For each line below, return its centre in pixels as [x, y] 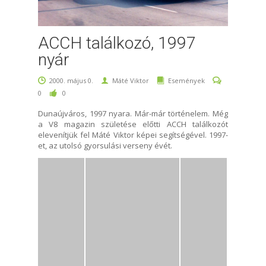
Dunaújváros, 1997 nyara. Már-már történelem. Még [133, 113]
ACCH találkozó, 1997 [117, 43]
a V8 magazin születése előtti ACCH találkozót [133, 124]
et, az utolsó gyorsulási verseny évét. [105, 145]
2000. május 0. [72, 80]
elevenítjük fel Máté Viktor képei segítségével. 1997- [133, 134]
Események [186, 80]
